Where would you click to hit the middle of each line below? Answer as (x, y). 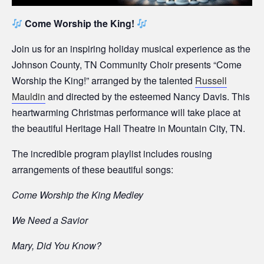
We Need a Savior (50, 220)
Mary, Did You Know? (57, 246)
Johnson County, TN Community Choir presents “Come (127, 65)
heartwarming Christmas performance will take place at (126, 113)
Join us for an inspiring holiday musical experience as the (131, 49)
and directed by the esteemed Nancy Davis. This (148, 97)
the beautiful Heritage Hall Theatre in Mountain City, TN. (128, 128)
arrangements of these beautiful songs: (93, 170)
